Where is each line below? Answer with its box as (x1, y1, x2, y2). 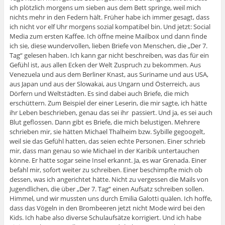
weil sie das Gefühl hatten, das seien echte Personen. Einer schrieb (9, 136, 205, 146)
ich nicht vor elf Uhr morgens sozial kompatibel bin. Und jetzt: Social (9, 22, 210, 31)
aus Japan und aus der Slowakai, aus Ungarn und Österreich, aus (9, 79, 200, 88)
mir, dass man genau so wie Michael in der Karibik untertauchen (9, 146, 199, 155)
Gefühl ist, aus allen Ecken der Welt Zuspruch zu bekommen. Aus (9, 60, 201, 69)
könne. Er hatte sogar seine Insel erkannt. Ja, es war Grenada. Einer (9, 155, 206, 165)
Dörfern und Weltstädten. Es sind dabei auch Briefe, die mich (9, 88, 189, 98)
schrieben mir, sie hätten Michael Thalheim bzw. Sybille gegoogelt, (9, 127, 205, 136)
